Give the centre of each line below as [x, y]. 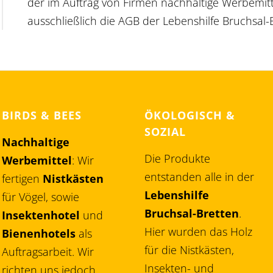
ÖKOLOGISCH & [190, 115]
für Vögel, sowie [41, 197]
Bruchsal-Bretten [192, 214]
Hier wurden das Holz [199, 232]
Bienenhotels [39, 234]
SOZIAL [165, 132]
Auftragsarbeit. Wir [48, 252]
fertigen [23, 179]
